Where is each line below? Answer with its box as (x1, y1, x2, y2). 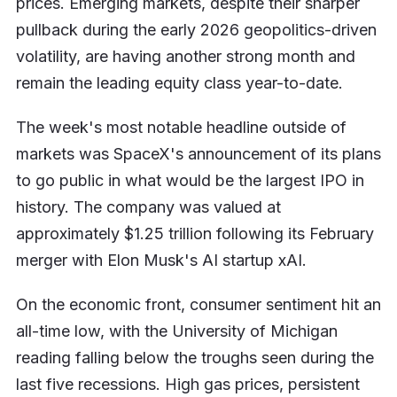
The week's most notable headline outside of (15, 117, 346, 136)
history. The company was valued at (15, 197, 281, 216)
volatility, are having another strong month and (15, 46, 355, 66)
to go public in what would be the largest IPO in (15, 170, 364, 190)
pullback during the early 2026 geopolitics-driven (15, 19, 377, 39)
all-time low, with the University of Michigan (15, 321, 338, 340)
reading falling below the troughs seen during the (15, 347, 374, 367)
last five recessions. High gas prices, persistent (15, 374, 360, 393)
